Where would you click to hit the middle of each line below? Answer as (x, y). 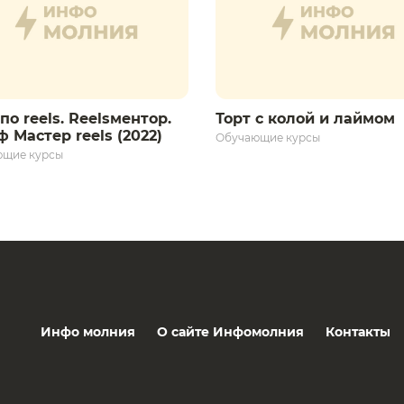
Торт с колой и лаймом (308, 119)
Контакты (358, 331)
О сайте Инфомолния (230, 331)
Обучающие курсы (268, 138)
